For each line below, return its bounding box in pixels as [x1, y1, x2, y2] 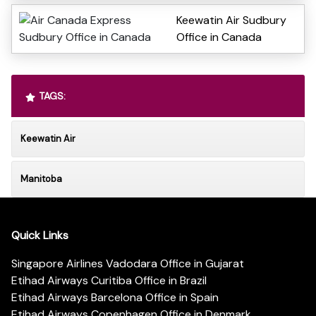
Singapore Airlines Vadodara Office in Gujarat [11, 256, 244, 271]
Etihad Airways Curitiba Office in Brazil [11, 273, 207, 288]
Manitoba [20, 173, 62, 186]
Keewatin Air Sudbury [176, 13, 286, 28]
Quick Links [11, 228, 68, 243]
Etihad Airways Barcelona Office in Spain [11, 290, 219, 305]
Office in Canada [176, 30, 262, 45]
